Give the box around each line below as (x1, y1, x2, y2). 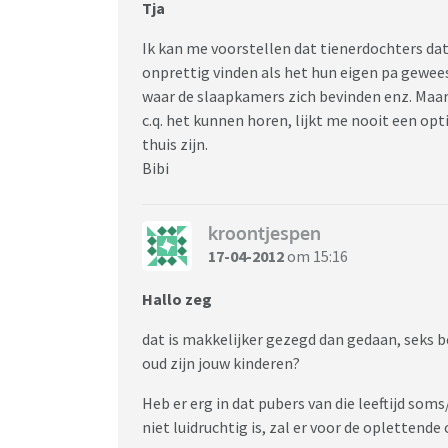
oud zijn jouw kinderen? (142, 352, 300, 373)
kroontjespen (208, 222, 321, 245)
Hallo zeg (142, 288, 212, 309)
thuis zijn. (142, 133, 208, 154)
